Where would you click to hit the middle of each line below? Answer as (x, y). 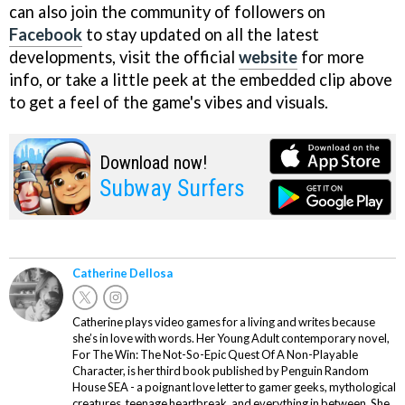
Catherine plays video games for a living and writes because (224, 321)
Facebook (46, 35)
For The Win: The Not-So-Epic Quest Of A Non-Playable (215, 354)
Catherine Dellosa (122, 273)
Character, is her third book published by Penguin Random (221, 370)
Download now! (153, 163)
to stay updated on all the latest (201, 35)
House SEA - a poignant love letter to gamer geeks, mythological (234, 386)
